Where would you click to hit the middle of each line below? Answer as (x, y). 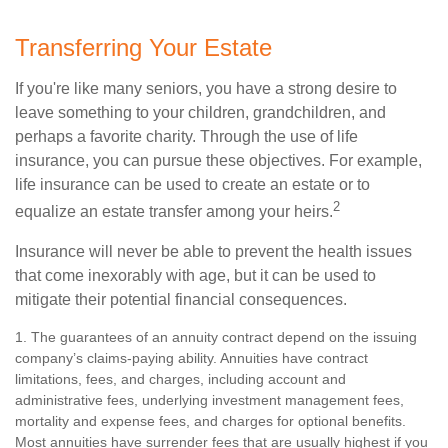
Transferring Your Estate (143, 48)
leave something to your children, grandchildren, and (200, 113)
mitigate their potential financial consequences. (181, 299)
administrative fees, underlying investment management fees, (209, 399)
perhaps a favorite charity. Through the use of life (186, 137)
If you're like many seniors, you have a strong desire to (206, 89)
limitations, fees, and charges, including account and (180, 378)
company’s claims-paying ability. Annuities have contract (191, 357)
